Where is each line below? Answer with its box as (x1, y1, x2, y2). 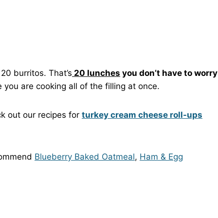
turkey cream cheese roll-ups (82, 109, 202, 120)
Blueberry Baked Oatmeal (35, 151, 135, 162)
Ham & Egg (140, 151, 183, 162)
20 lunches (72, 68, 120, 78)
